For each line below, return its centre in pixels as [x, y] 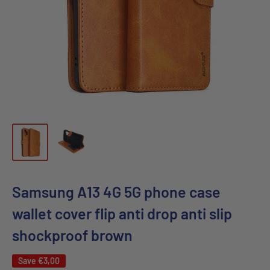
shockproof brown [72, 235]
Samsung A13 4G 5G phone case [116, 191]
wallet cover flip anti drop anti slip [122, 213]
